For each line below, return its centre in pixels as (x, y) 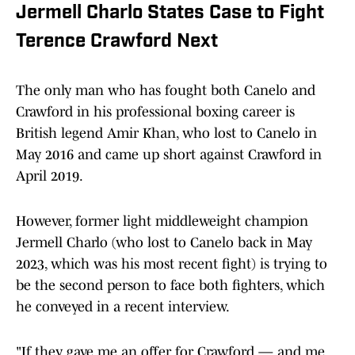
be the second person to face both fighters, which (170, 286)
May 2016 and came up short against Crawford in (169, 155)
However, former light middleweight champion (162, 221)
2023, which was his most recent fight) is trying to (172, 264)
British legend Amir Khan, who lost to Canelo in (166, 134)
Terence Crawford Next (117, 42)
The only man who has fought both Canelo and (166, 91)
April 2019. (50, 176)
